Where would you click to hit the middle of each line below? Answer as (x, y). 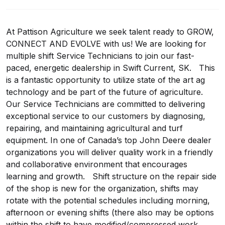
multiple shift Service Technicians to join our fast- (100, 56)
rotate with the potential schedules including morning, (108, 200)
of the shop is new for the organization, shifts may (102, 188)
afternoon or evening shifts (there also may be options (110, 212)
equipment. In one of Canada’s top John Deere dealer (109, 140)
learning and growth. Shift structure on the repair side (111, 176)
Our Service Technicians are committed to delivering (105, 104)
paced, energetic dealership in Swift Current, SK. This (110, 68)
